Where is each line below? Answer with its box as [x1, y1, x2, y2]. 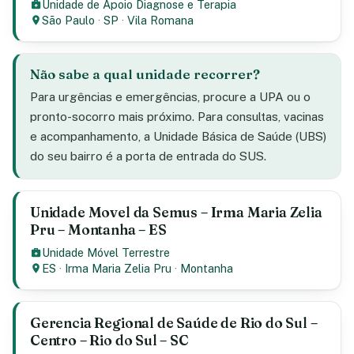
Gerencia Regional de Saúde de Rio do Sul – [30, 314, 318, 331]
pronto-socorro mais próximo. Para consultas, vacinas [30, 110, 324, 123]
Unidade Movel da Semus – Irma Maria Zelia [30, 204, 322, 220]
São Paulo [42, 13, 96, 27]
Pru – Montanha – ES [30, 221, 167, 238]
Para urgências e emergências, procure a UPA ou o [30, 90, 311, 104]
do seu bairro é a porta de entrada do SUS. [30, 149, 266, 163]
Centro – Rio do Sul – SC [30, 332, 189, 348]
